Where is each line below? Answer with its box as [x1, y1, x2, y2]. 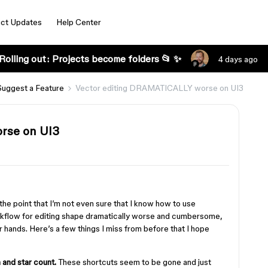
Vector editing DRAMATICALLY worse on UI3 [75, 83, 243, 93]
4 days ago [218, 54, 258, 64]
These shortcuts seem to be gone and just [56, 257, 211, 267]
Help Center [56, 17, 101, 27]
